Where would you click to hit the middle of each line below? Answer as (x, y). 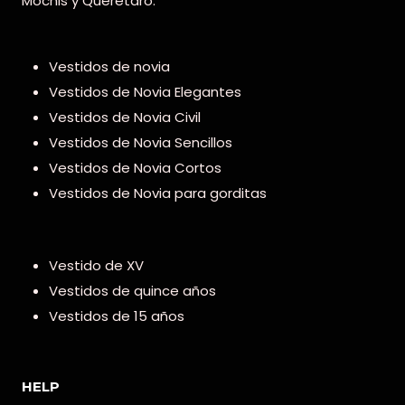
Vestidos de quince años (132, 291)
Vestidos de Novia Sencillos (141, 142)
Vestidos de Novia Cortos (135, 167)
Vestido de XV (96, 266)
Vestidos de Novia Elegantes (145, 91)
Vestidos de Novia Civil (125, 117)
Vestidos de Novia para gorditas (158, 193)
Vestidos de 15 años (117, 316)
